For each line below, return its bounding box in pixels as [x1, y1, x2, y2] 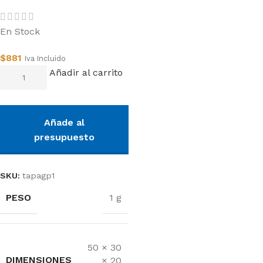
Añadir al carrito [49, 66, 123, 78]
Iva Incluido [25, 53, 66, 63]
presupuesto [34, 131, 95, 143]
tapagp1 [22, 170, 55, 180]
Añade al [44, 116, 85, 128]
